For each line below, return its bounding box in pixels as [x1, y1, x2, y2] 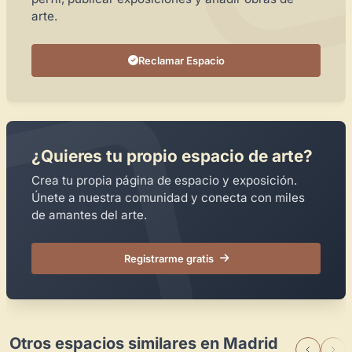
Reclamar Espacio [137, 53, 225, 67]
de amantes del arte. [31, 207, 147, 222]
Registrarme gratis [123, 251, 214, 265]
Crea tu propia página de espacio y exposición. [31, 172, 297, 188]
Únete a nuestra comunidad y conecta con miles [31, 189, 305, 205]
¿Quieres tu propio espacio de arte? [31, 145, 313, 166]
